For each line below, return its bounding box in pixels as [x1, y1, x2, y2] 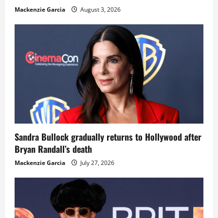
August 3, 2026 [79, 5, 121, 14]
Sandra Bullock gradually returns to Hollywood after [15, 130, 201, 144]
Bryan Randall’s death [15, 143, 92, 156]
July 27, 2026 [79, 159, 114, 167]
